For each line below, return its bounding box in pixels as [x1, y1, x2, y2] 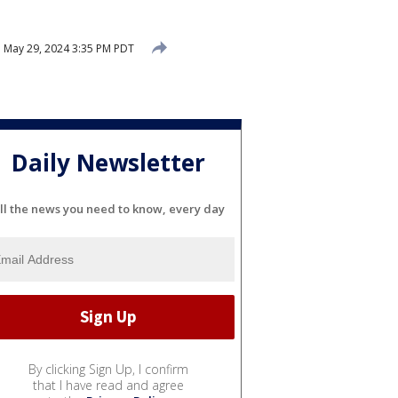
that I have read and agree [33, 376, 184, 394]
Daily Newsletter [12, 147, 205, 179]
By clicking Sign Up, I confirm [28, 360, 188, 378]
